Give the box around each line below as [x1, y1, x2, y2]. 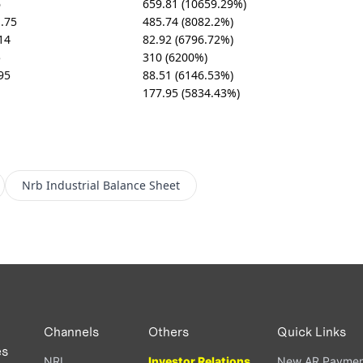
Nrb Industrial [21, 177, 100, 193]
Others [148, 323, 190, 340]
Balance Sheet [102, 177, 180, 193]
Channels [44, 323, 100, 340]
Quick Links [277, 323, 346, 340]
